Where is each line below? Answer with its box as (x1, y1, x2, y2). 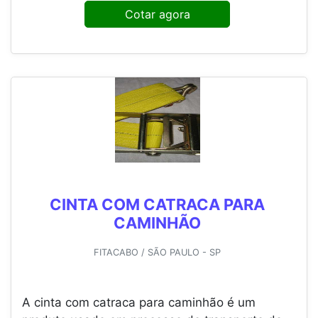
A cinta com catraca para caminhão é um (22, 295, 256, 310)
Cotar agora (124, 7, 190, 22)
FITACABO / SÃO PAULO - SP (94, 247, 221, 258)
